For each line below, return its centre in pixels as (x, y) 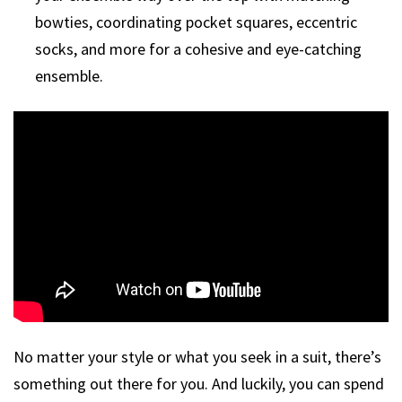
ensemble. (69, 75)
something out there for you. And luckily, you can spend (199, 383)
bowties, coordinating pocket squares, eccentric (196, 22)
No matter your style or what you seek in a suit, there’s (197, 356)
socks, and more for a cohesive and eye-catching (198, 48)
